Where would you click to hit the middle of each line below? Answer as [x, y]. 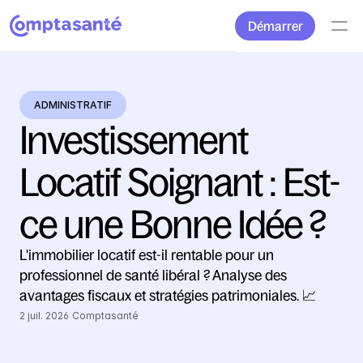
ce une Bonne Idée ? [173, 224]
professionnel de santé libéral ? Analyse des [153, 275]
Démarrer [275, 26]
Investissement [134, 140]
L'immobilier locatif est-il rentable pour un [147, 255]
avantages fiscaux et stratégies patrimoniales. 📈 [168, 296]
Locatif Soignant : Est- [179, 182]
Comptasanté [105, 316]
